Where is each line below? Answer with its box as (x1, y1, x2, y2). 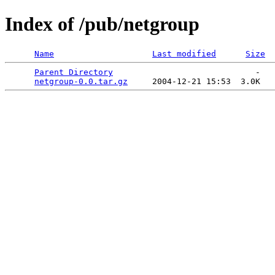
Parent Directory (34, 67, 113, 77)
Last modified (152, 48, 216, 58)
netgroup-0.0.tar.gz (34, 76, 128, 86)
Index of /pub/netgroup (5, 13, 199, 36)
